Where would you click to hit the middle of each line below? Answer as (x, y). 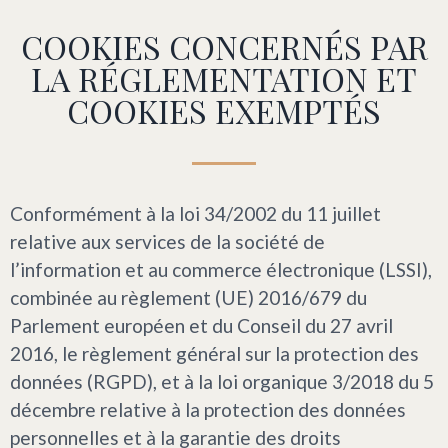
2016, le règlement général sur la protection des (214, 354)
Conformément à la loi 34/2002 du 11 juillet (195, 214)
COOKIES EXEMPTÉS (224, 111)
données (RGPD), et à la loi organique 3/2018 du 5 (222, 382)
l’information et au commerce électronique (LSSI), (221, 270)
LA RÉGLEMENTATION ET (224, 79)
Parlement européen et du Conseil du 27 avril (201, 326)
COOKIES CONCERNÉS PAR (224, 47)
